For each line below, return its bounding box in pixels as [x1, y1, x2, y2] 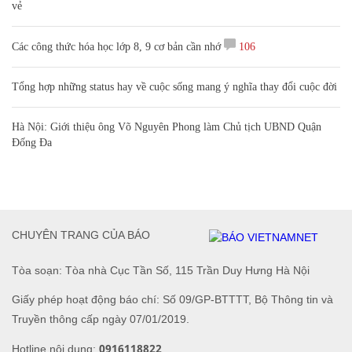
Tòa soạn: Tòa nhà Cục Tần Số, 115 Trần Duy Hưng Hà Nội [12, 263, 310, 277]
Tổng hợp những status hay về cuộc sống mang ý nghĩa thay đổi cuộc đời [12, 80, 337, 93]
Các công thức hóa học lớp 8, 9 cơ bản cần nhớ [12, 40, 221, 53]
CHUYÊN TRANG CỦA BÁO [12, 229, 150, 242]
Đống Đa [12, 136, 52, 148]
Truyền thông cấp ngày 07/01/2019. [12, 312, 189, 325]
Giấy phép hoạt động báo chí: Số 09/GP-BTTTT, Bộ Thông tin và [12, 292, 333, 306]
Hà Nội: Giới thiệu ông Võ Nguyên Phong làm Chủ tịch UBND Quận [12, 120, 321, 133]
